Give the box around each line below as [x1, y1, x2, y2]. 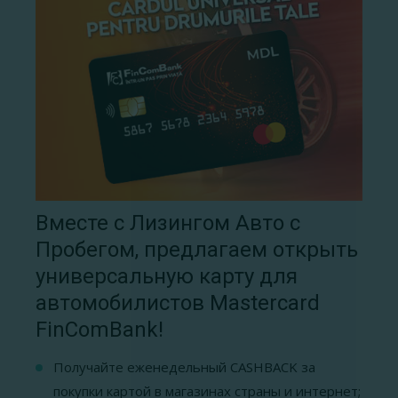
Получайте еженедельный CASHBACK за [53, 357, 315, 376]
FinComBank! [36, 316, 163, 342]
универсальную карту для [36, 263, 298, 289]
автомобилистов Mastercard [36, 290, 320, 315]
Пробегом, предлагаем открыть [36, 236, 358, 262]
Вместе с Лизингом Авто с [36, 210, 300, 235]
